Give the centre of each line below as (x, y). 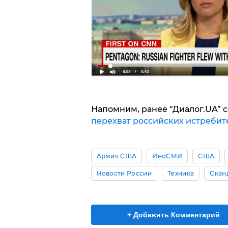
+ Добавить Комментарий (174, 215)
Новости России (124, 174)
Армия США (117, 156)
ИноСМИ (167, 156)
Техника (181, 174)
